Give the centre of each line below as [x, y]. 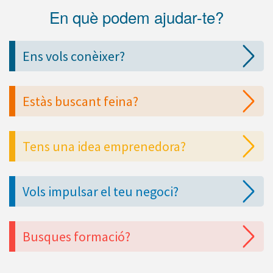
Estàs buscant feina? [80, 101]
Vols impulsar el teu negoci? [101, 192]
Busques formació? [76, 237]
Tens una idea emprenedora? [104, 147]
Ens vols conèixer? [74, 56]
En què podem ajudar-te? [136, 17]
